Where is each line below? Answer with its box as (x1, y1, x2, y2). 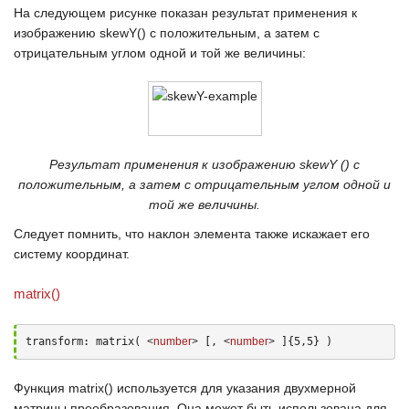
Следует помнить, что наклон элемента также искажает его (14, 226, 370, 241)
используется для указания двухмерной (113, 381, 356, 395)
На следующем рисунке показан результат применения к (14, 5, 357, 20)
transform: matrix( (26, 335, 147, 348)
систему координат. (14, 246, 130, 261)
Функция (14, 381, 68, 395)
